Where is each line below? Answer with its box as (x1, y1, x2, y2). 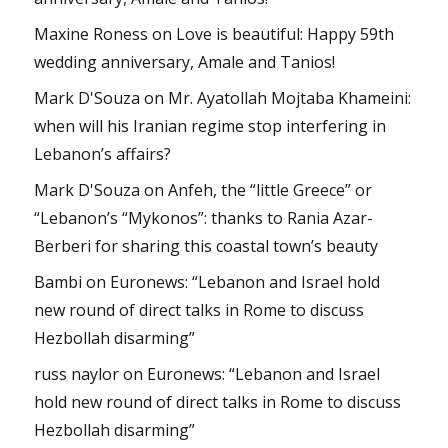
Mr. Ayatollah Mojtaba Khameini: (168, 87, 412, 110)
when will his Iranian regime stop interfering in (34, 115, 387, 138)
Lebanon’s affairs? (34, 143, 172, 166)
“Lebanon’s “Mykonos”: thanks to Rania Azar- (34, 207, 374, 230)
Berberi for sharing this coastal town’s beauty (34, 235, 379, 258)
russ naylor (34, 363, 120, 386)
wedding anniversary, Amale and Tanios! (34, 51, 336, 74)
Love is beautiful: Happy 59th (176, 23, 395, 46)
